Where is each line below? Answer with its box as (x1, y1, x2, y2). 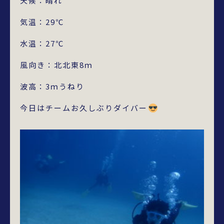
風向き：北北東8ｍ (20, 59, 93, 70)
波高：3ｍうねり (20, 81, 84, 91)
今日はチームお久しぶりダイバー (20, 102, 147, 113)
